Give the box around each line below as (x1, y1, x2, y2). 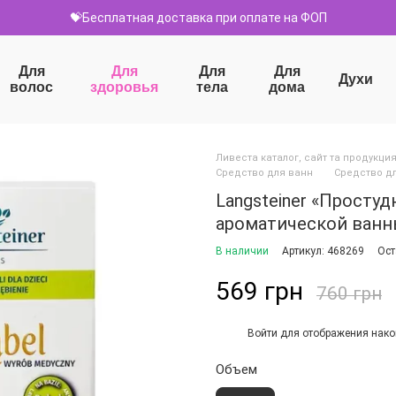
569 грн (216, 277, 303, 306)
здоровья (90, 80, 159, 95)
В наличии (216, 245, 269, 257)
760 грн (316, 283, 382, 304)
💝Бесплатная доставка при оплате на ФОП (69, 11, 327, 25)
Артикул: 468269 (282, 245, 364, 257)
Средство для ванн (216, 167, 313, 179)
